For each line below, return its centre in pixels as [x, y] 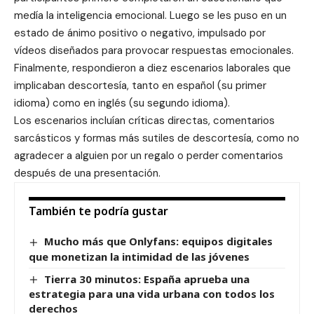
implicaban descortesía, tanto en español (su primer [140, 86]
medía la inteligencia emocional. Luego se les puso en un [150, 16]
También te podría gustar [98, 211]
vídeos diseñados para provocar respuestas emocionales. [154, 51]
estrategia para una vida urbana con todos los [152, 293]
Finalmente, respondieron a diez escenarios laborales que [152, 68]
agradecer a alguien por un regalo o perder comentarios [149, 156]
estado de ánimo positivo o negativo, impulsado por [140, 33]
